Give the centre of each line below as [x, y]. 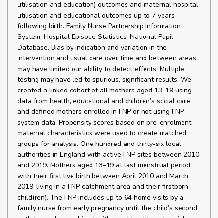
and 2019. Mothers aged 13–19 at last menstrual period [104, 165]
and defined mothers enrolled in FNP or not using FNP [101, 112]
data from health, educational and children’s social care [104, 101]
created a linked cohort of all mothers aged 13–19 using [105, 90]
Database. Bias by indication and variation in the [92, 47]
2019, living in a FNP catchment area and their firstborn [103, 187]
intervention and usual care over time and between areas [107, 58]
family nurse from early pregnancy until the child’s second [107, 208]
